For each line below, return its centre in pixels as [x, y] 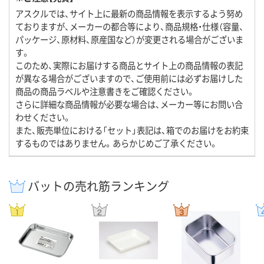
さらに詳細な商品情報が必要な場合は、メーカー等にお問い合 [129, 104]
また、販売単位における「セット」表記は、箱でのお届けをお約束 [132, 130]
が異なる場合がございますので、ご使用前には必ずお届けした [129, 78]
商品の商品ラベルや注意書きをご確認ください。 [105, 91]
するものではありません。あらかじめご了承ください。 [117, 143]
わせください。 [43, 117]
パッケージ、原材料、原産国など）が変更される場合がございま [129, 39]
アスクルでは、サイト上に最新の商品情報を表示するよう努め [129, 13]
